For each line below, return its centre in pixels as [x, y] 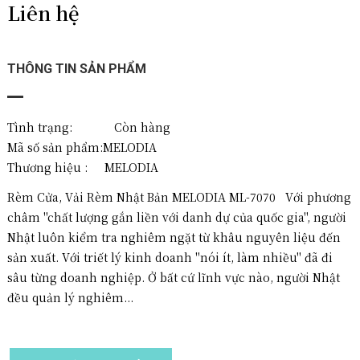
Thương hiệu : [47, 167]
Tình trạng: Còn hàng [89, 127]
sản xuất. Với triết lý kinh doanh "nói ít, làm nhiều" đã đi [170, 257]
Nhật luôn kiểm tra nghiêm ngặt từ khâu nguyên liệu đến [174, 237]
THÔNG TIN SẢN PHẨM [77, 69]
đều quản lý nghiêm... [70, 297]
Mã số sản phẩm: [55, 147]
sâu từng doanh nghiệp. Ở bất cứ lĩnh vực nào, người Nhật [174, 277]
